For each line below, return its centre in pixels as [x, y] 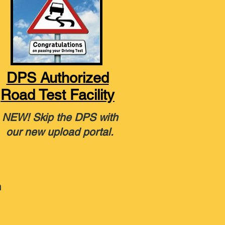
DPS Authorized [58, 78]
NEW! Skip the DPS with [60, 117]
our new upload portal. [60, 132]
